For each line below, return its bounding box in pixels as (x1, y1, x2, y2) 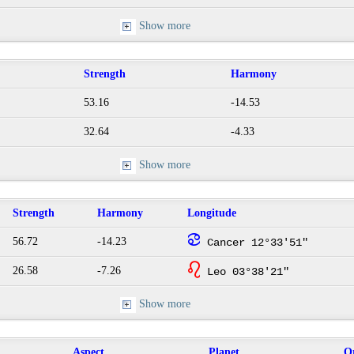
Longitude (187, 207, 236, 220)
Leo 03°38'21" (201, 265, 289, 279)
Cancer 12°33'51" (201, 236, 308, 250)
